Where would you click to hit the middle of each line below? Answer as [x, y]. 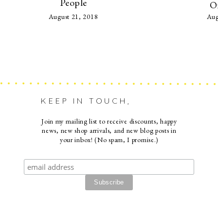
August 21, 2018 [73, 17]
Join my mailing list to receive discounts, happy [109, 121]
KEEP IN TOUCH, [86, 101]
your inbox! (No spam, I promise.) [109, 140]
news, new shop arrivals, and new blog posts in [109, 130]
